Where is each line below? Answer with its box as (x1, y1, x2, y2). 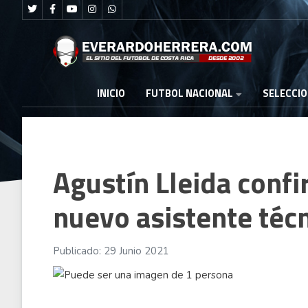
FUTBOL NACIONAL (146, 85, 233, 101)
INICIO (97, 85, 125, 102)
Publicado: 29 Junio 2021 (53, 244, 169, 258)
